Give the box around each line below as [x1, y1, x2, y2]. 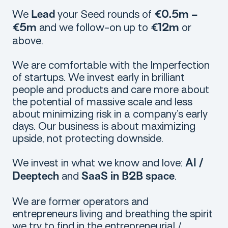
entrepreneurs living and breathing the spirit [12, 208, 213, 220]
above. [12, 35, 43, 47]
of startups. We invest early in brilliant [12, 71, 185, 83]
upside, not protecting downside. [12, 132, 163, 145]
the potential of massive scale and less [12, 96, 192, 108]
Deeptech [12, 172, 59, 182]
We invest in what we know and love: [12, 157, 185, 169]
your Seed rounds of [55, 8, 154, 20]
